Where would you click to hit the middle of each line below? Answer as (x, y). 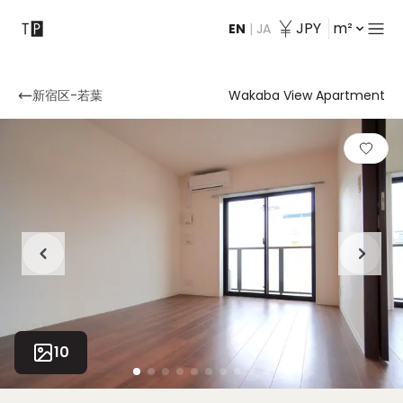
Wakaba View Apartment (307, 95)
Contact (48, 31)
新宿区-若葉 (67, 95)
